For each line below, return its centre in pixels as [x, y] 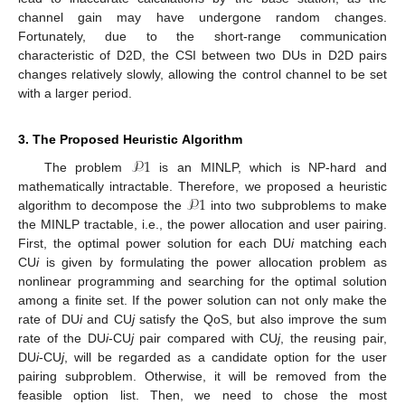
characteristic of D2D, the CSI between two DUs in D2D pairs [202, 56]
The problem [87, 168]
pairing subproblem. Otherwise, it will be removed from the [202, 377]
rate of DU [49, 320]
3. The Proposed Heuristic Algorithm [130, 140]
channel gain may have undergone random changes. [202, 18]
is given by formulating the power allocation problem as [213, 263]
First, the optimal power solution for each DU [155, 244]
